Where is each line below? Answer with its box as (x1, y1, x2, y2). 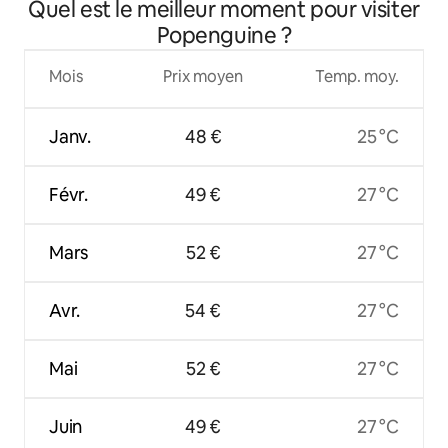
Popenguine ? (156, 20, 292, 50)
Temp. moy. (314, 65, 399, 87)
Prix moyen (163, 65, 244, 87)
